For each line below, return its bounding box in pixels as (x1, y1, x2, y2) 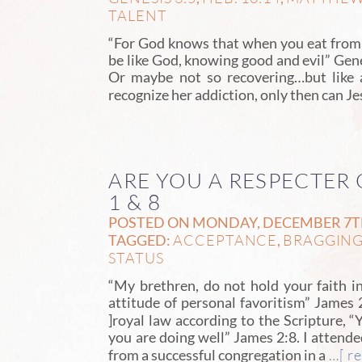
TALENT (108, 6, 167, 25)
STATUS (108, 249, 164, 267)
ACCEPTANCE (173, 231, 278, 250)
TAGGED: (108, 232, 174, 250)
